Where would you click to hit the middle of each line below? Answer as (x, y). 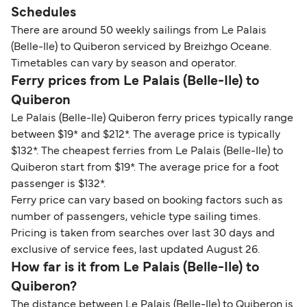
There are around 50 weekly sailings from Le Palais (139, 31)
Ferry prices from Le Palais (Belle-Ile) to (135, 82)
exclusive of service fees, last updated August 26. (135, 250)
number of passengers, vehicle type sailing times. (136, 218)
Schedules (44, 13)
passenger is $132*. (58, 185)
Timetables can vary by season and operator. (124, 64)
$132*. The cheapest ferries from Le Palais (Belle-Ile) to (147, 152)
